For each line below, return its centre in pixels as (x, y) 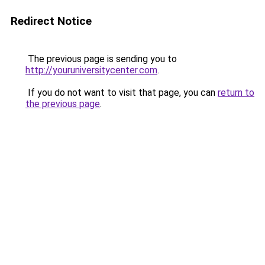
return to (236, 93)
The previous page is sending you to (101, 59)
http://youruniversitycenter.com (91, 70)
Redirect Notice (51, 21)
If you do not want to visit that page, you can (122, 93)
